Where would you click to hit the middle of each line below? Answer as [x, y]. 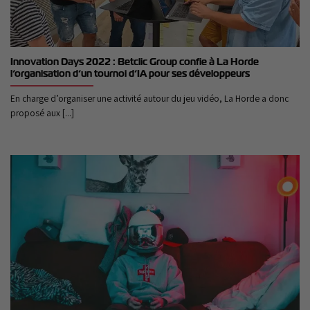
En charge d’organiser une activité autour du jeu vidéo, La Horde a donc [149, 98]
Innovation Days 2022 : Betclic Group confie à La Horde [135, 61]
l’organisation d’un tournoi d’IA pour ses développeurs [130, 73]
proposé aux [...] [42, 112]
